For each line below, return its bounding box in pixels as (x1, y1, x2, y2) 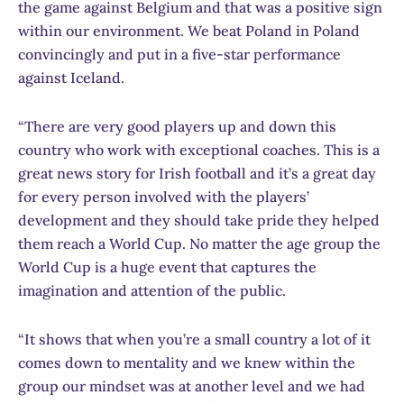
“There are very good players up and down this (18, 116, 336, 135)
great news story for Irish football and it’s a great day (18, 163, 376, 182)
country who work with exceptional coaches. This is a (18, 140, 380, 159)
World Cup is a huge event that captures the (18, 257, 317, 276)
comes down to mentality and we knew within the (18, 353, 355, 372)
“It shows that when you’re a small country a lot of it (18, 329, 371, 348)
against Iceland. (18, 68, 124, 87)
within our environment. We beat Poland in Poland (18, 21, 360, 40)
